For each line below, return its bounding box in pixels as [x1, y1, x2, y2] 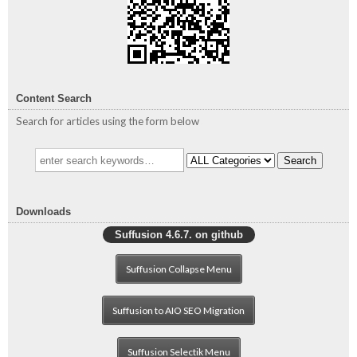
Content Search [16, 92, 92, 105]
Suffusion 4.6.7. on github [114, 229, 243, 241]
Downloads [16, 206, 71, 218]
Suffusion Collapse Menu [125, 263, 232, 276]
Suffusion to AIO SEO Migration [112, 304, 245, 317]
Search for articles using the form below [16, 115, 199, 128]
